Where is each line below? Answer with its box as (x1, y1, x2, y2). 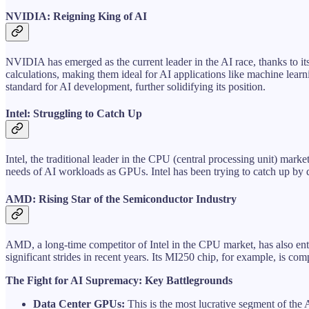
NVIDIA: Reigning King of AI (6, 10, 147, 22)
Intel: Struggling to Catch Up (6, 108, 142, 120)
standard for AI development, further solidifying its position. (6, 80, 266, 92)
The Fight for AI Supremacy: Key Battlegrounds (6, 274, 232, 286)
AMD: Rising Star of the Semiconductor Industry (6, 192, 237, 205)
